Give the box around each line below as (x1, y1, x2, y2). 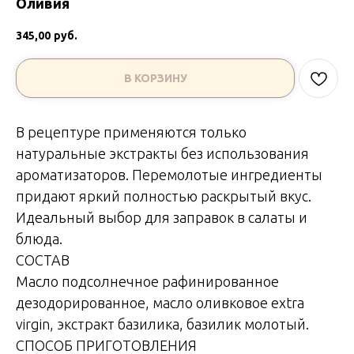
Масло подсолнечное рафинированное (16, 273, 279, 289)
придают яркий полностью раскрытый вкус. (16, 187, 311, 204)
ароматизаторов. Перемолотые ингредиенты (16, 166, 322, 183)
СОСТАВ (16, 251, 70, 268)
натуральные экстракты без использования (16, 145, 309, 161)
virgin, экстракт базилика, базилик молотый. (16, 315, 309, 332)
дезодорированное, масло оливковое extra (16, 294, 304, 311)
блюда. (16, 230, 62, 247)
